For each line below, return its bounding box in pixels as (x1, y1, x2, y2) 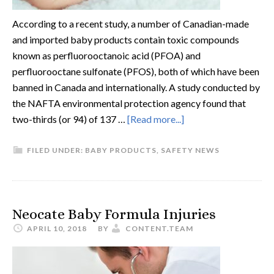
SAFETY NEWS (161, 146, 220, 155)
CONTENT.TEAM (125, 224, 193, 233)
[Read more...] (127, 113, 184, 125)
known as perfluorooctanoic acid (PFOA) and (12, 50, 201, 61)
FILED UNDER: (27, 146, 85, 155)
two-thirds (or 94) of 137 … (12, 113, 127, 125)
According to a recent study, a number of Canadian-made (12, 18, 249, 29)
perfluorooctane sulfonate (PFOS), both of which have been (12, 65, 259, 77)
